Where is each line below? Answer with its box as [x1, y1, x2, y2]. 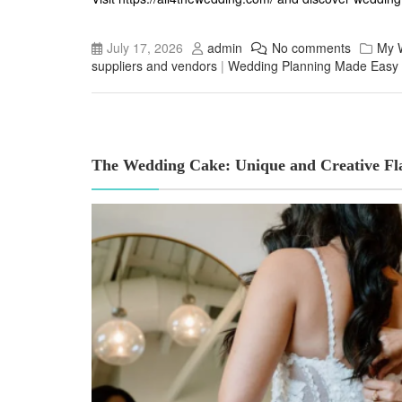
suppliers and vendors [92, 56, 217, 74]
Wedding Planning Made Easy [228, 56, 398, 74]
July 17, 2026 [107, 38, 183, 57]
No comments [272, 38, 351, 57]
